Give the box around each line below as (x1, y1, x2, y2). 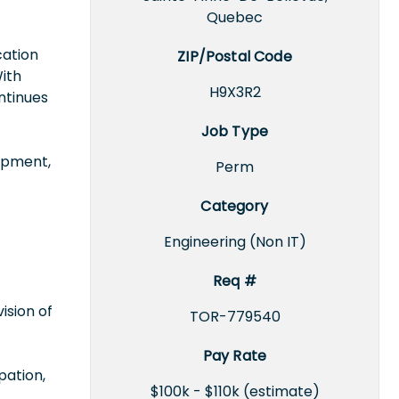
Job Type (200, 120, 269, 142)
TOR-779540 (189, 305, 281, 327)
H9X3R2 (208, 81, 261, 102)
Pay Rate (202, 345, 267, 366)
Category (200, 195, 269, 216)
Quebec (207, 6, 263, 28)
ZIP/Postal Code (177, 45, 292, 67)
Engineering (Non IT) (163, 231, 306, 252)
